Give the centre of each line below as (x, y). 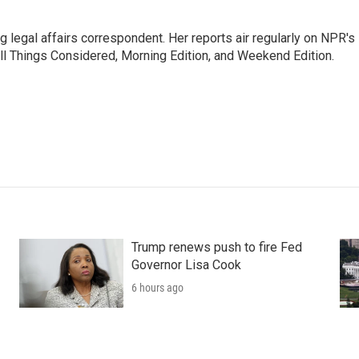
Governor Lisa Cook (186, 264)
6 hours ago (157, 287)
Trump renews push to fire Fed (216, 247)
